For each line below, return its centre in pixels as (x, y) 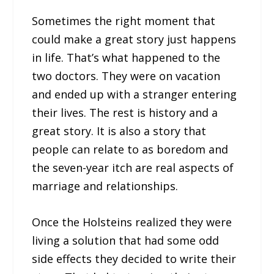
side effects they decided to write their (134, 258)
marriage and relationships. (105, 186)
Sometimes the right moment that (124, 21)
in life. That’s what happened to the (126, 58)
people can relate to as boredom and (130, 150)
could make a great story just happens (134, 39)
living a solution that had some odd (126, 240)
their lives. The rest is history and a (125, 113)
